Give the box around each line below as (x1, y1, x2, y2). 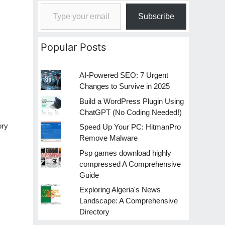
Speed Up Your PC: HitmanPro (79, 123, 181, 131)
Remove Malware (79, 134, 138, 142)
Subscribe (138, 12, 174, 21)
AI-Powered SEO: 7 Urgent (79, 71, 169, 79)
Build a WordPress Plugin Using (79, 96, 184, 105)
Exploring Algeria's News (79, 185, 161, 194)
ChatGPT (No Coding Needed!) (79, 107, 182, 117)
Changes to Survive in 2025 (79, 82, 170, 90)
